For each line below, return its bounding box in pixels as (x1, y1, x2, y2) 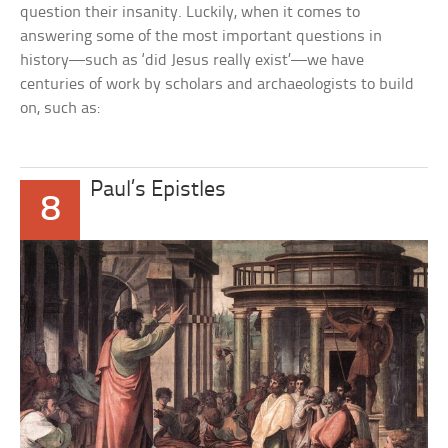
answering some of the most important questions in (20, 28, 383, 45)
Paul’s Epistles (90, 179, 227, 202)
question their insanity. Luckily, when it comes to (20, 4, 361, 21)
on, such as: (20, 100, 101, 117)
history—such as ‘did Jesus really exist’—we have (20, 52, 365, 69)
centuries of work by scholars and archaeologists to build (20, 76, 415, 93)
